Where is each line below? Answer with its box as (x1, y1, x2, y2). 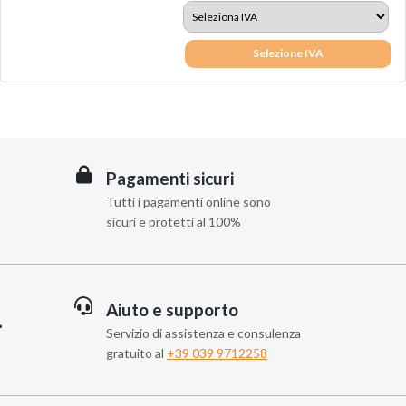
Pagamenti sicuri (106, 168, 234, 189)
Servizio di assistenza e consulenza (106, 325, 301, 342)
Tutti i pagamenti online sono (106, 194, 271, 210)
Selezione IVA (253, 46, 324, 61)
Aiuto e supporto (106, 299, 238, 321)
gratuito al (106, 345, 167, 362)
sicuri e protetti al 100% (106, 214, 241, 230)
